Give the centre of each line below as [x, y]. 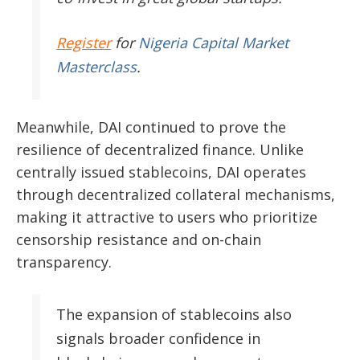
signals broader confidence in [158, 338]
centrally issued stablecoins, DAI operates [161, 172]
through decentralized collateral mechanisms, [176, 194]
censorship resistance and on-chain [139, 239]
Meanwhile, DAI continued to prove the [151, 127]
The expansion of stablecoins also [174, 314]
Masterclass [96, 66]
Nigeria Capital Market [213, 42]
